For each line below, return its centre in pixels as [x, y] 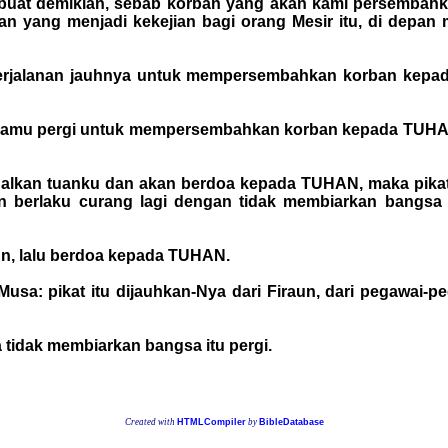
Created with [150, 422]
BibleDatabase [291, 422]
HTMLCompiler [211, 422]
